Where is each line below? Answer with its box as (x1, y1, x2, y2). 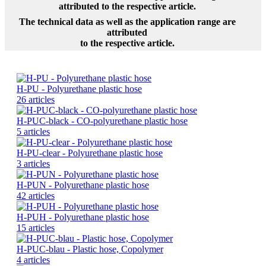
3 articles (17, 159, 50, 169)
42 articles (17, 191, 55, 201)
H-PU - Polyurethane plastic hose (17, 84, 142, 94)
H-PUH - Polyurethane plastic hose (17, 212, 149, 223)
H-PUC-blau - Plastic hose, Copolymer (17, 244, 163, 255)
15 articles (17, 223, 55, 233)
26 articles (17, 94, 55, 105)
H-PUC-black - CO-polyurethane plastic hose (17, 116, 188, 126)
